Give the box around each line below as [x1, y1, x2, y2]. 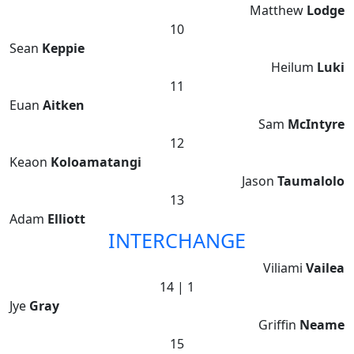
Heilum [271, 58, 317, 77]
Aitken [43, 96, 85, 115]
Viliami [263, 259, 306, 277]
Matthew [250, 2, 307, 20]
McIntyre [288, 115, 345, 134]
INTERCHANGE [108, 227, 246, 254]
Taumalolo [277, 172, 345, 190]
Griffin [258, 316, 299, 334]
